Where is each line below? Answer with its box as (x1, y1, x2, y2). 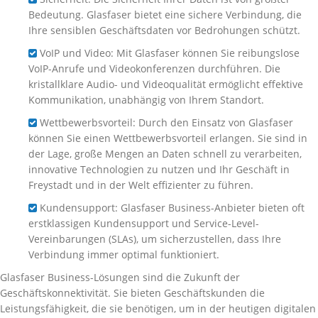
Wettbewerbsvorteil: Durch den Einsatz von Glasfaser (37, 116, 293, 130)
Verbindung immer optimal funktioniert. (28, 248, 219, 262)
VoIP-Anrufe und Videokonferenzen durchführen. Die (28, 62, 280, 76)
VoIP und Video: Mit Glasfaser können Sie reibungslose (37, 46, 300, 60)
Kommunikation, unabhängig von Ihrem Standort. (28, 93, 264, 107)
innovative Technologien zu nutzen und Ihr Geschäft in (28, 163, 290, 177)
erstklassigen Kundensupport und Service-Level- (28, 216, 259, 231)
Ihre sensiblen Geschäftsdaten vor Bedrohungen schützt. (28, 23, 300, 38)
